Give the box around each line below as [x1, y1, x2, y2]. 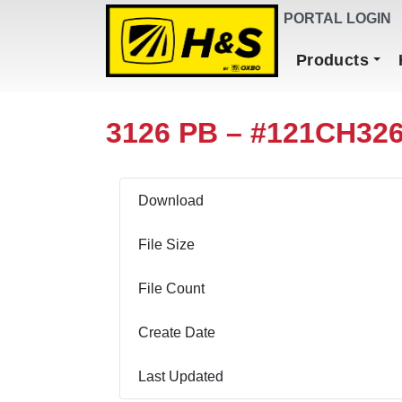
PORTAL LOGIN [284, 11, 391, 26]
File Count [138, 281, 205, 297]
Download [138, 193, 204, 209]
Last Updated [138, 369, 223, 385]
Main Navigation [105, 38, 328, 71]
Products [295, 50, 369, 69]
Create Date [138, 325, 215, 341]
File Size [138, 237, 195, 253]
